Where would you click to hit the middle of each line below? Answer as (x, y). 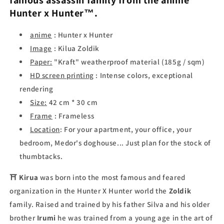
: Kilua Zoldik (77, 48)
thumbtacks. (41, 156)
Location (45, 129)
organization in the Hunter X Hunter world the (89, 191)
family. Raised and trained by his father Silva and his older (110, 204)
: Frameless (74, 116)
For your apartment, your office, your (128, 129)
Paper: (41, 62)
